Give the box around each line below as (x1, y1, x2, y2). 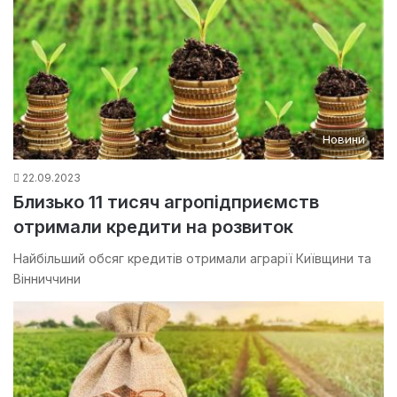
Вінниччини (13, 271, 81, 287)
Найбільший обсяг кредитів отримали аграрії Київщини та (13, 251, 371, 267)
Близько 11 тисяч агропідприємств (13, 191, 319, 214)
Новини (323, 132, 365, 147)
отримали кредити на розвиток (13, 216, 293, 238)
